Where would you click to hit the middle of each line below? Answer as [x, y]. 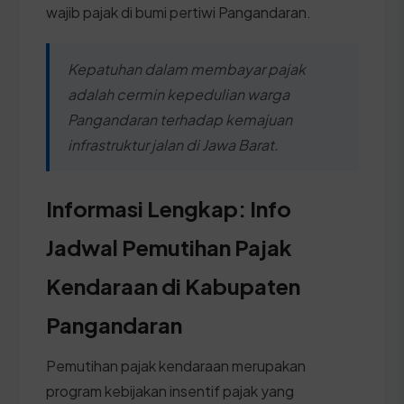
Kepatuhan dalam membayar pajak [187, 69]
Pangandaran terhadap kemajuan [180, 119]
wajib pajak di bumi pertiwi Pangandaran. [179, 12]
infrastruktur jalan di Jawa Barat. [173, 144]
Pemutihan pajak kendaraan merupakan [176, 365]
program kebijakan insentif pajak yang [170, 390]
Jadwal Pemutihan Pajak [169, 247]
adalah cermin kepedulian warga [179, 94]
